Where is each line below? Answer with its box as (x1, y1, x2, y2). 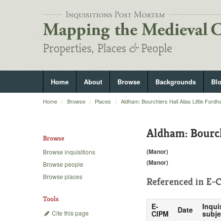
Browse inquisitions (43, 147, 95, 156)
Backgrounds (155, 77, 196, 86)
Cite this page (50, 208, 89, 217)
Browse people (43, 160, 83, 169)
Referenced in (147, 175, 206, 188)
